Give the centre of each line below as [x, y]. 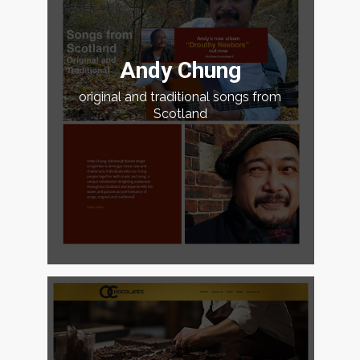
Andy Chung [180, 70]
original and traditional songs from [180, 96]
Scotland [180, 113]
